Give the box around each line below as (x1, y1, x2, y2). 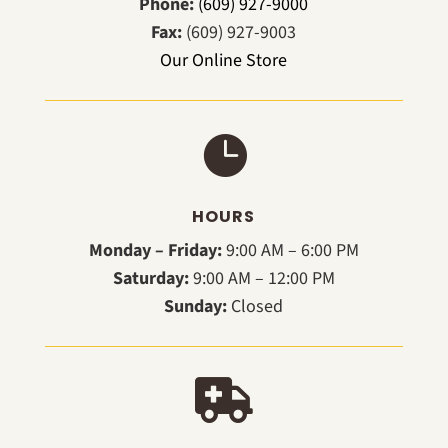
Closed (227, 293, 284, 319)
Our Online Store (160, 47, 288, 73)
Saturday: (112, 265, 189, 291)
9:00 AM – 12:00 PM (188, 265, 335, 291)
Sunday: (164, 293, 228, 319)
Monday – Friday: (88, 237, 222, 263)
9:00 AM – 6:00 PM (221, 237, 359, 263)
